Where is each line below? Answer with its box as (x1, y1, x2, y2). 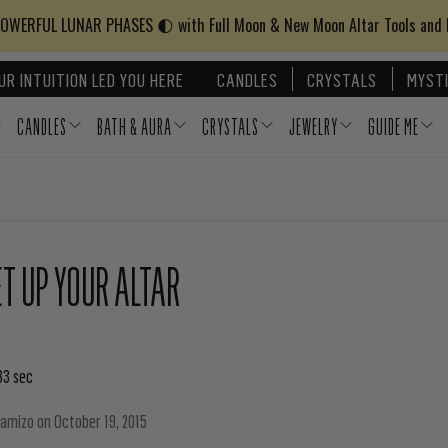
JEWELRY (288, 113, 338, 141)
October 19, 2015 (54, 410, 148, 433)
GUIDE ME (367, 113, 419, 141)
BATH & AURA (96, 113, 172, 141)
